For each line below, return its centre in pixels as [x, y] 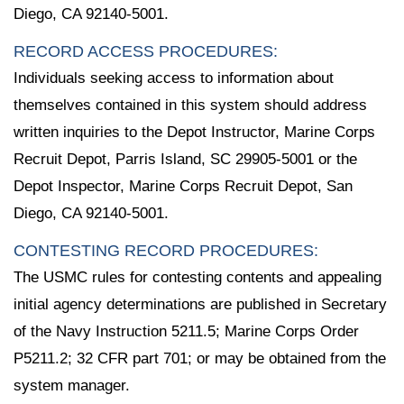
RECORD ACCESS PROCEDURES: [146, 51]
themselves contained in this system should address [190, 105]
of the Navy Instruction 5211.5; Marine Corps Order [186, 331]
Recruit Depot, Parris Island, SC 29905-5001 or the [185, 159]
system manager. [72, 385]
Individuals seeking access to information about [174, 78]
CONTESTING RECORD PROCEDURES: [166, 250]
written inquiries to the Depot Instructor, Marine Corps [194, 132]
